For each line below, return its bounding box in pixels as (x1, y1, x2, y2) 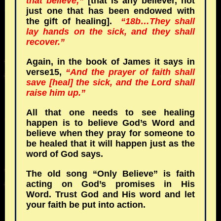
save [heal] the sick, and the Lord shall (26, 77, 195, 87)
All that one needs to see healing (26, 108, 195, 117)
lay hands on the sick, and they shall (26, 27, 195, 37)
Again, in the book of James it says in (26, 57, 195, 67)
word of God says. (26, 149, 103, 159)
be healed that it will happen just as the (26, 139, 195, 148)
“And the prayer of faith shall (62, 67, 195, 77)
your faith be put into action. (26, 200, 148, 210)
